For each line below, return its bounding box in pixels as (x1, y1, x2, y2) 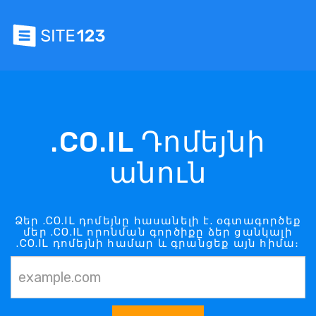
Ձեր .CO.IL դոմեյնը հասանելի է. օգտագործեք (14, 214, 302, 227)
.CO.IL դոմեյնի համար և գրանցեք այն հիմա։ (16, 236, 300, 250)
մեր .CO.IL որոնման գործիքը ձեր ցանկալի (23, 225, 293, 238)
